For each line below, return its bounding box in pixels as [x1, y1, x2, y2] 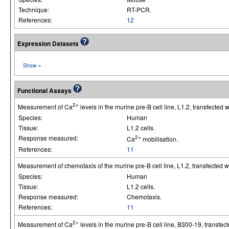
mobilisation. [141, 134, 178, 143]
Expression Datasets [17, 39, 80, 48]
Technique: [18, 5, 51, 14]
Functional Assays [17, 86, 73, 95]
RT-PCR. [127, 5, 151, 14]
